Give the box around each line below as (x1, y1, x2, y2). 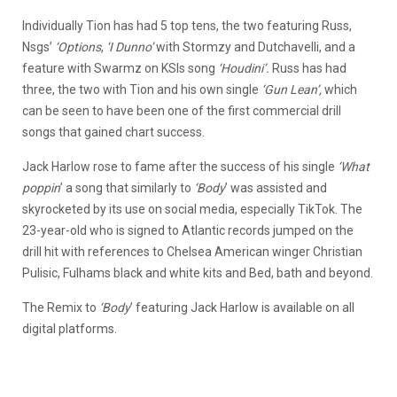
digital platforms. (22, 322, 117, 337)
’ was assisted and (225, 181, 327, 196)
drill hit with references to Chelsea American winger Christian (22, 245, 362, 260)
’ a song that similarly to (60, 181, 194, 196)
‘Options (55, 40, 101, 55)
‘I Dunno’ (106, 40, 153, 55)
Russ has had (269, 61, 346, 76)
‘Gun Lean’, (261, 82, 322, 97)
